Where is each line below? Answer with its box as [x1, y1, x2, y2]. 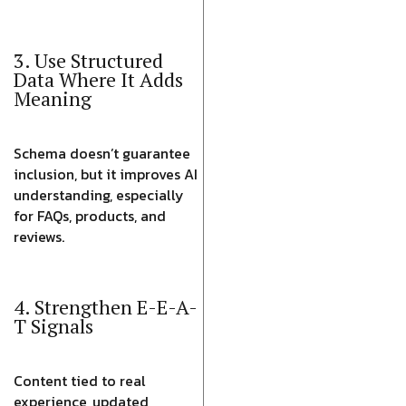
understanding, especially [14, 184, 184, 206]
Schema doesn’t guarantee [14, 142, 190, 164]
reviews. [14, 226, 64, 247]
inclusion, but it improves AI [14, 163, 198, 185]
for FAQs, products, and [14, 205, 166, 227]
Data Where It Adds [14, 66, 183, 92]
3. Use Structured [14, 47, 163, 73]
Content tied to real [14, 370, 146, 391]
